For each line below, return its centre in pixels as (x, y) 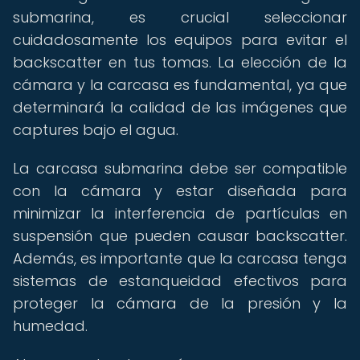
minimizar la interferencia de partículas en (180, 213)
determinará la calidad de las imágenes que (180, 107)
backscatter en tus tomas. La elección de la (180, 62)
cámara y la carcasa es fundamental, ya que (180, 85)
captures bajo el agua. (96, 130)
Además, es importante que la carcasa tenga (180, 258)
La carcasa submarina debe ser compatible (180, 168)
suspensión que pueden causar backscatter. (180, 236)
